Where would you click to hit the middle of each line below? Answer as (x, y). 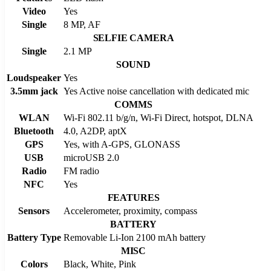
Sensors (34, 211)
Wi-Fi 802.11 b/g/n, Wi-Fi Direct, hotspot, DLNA (158, 117)
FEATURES (133, 197)
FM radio (81, 171)
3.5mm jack (34, 91)
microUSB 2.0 (91, 157)
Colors (34, 264)
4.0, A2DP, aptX (95, 131)
